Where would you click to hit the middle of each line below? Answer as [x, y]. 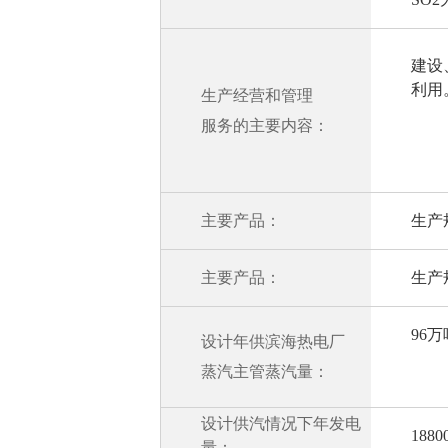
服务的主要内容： [265, 125]
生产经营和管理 [257, 95]
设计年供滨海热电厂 [273, 341]
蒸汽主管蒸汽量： [265, 371]
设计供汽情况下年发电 [281, 423]
